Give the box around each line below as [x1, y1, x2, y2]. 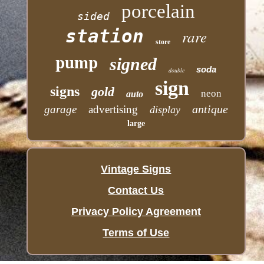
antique [192, 103, 228, 116]
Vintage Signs [101, 163, 171, 176]
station [65, 25, 144, 47]
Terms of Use [103, 227, 170, 239]
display [149, 104, 180, 116]
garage [44, 103, 77, 116]
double [169, 66, 185, 75]
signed [110, 54, 157, 74]
